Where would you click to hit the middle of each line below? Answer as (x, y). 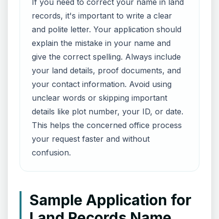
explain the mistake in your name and (101, 43)
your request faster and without (91, 139)
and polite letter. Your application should (107, 29)
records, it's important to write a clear (102, 16)
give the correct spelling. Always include (106, 57)
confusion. (51, 153)
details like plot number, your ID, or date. (108, 111)
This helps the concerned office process (107, 125)
